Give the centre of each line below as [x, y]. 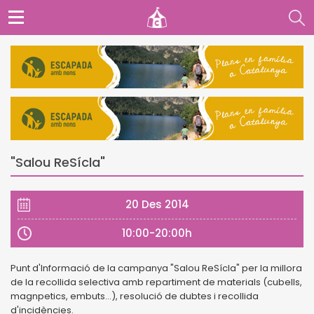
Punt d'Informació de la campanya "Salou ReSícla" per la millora [156, 268]
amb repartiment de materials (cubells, [212, 282]
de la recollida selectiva [66, 282]
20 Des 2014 [157, 204]
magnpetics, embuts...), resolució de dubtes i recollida [135, 296]
